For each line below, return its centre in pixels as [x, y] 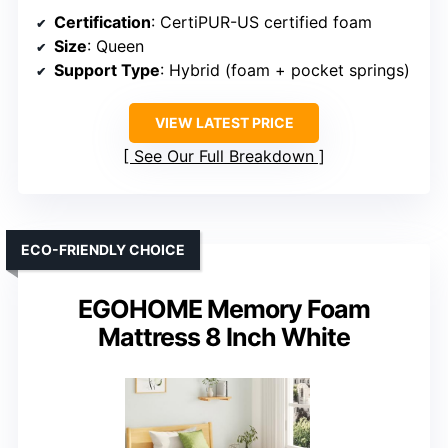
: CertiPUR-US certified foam [261, 22]
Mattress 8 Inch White [224, 337]
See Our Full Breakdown [224, 156]
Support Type [107, 70]
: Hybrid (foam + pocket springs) [285, 70]
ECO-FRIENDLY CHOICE [103, 250]
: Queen [115, 46]
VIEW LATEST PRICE [224, 123]
